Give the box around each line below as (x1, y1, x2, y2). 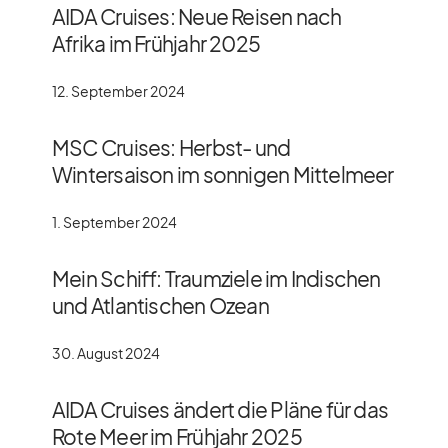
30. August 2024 (52, 343, 160, 362)
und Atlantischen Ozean (52, 291, 269, 319)
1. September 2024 (52, 212, 177, 231)
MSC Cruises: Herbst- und (52, 133, 291, 161)
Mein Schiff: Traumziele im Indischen (52, 264, 381, 292)
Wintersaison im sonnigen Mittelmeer (52, 160, 394, 188)
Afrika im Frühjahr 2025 (52, 29, 261, 57)
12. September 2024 (52, 81, 185, 100)
